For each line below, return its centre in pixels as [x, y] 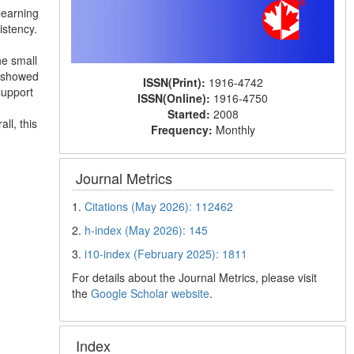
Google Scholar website [151, 293]
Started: [190, 113]
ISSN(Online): [176, 98]
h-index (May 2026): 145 [147, 230]
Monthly [235, 129]
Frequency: [183, 129]
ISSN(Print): [175, 82]
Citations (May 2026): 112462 [159, 206]
